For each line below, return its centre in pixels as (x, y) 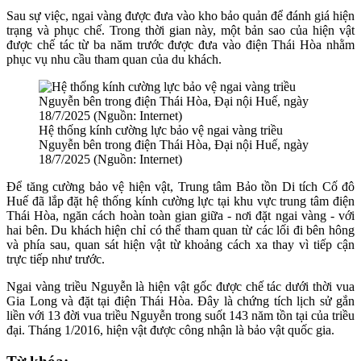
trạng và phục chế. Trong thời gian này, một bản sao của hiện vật (180, 30)
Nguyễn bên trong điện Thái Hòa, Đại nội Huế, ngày (174, 145)
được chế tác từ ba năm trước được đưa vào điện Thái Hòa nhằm (180, 45)
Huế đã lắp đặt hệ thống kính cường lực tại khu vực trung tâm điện (180, 201)
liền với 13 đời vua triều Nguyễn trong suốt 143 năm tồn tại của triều (180, 315)
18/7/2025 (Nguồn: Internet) (110, 159)
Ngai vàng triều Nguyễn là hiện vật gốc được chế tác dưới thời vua (180, 286)
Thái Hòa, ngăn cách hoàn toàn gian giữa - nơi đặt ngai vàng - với (180, 216)
